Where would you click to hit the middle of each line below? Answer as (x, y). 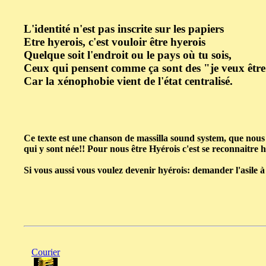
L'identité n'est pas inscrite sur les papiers (124, 29)
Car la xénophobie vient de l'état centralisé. (128, 81)
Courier (46, 252)
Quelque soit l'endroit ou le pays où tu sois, (128, 55)
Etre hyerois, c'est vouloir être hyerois (115, 42)
